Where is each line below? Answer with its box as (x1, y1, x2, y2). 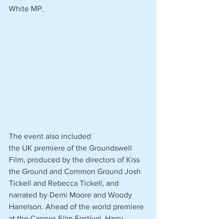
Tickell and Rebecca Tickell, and (9, 179, 121, 188)
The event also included (9, 132, 93, 141)
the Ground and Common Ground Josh (9, 167, 143, 176)
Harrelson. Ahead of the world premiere (9, 202, 146, 211)
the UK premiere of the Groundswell (9, 144, 134, 153)
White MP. (9, 4, 45, 13)
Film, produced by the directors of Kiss (9, 155, 142, 164)
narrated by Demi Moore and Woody (9, 191, 134, 199)
